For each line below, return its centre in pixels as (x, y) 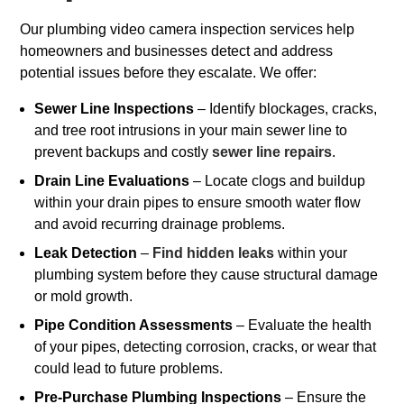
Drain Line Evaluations (112, 181)
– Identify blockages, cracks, (286, 109)
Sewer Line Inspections (115, 109)
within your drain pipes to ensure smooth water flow (198, 203)
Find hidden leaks (214, 253)
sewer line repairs (272, 152)
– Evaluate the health (303, 326)
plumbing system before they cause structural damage (207, 275)
